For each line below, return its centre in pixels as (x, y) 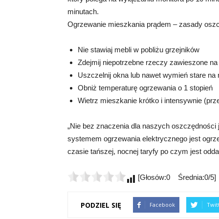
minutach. (83, 12)
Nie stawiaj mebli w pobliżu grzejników (139, 50)
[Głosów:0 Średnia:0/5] (176, 177)
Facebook (162, 205)
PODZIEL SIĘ (101, 205)
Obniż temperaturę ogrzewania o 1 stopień (145, 88)
